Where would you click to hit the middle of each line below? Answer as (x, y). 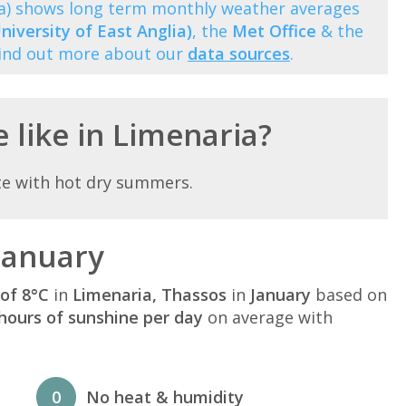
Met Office (274, 30)
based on (349, 294)
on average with (268, 317)
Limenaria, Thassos (150, 294)
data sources (239, 53)
